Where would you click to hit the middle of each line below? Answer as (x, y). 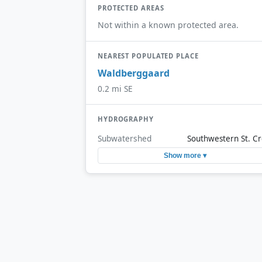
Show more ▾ (185, 156)
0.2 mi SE (115, 89)
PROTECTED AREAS (131, 8)
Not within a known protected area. (168, 25)
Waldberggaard (134, 73)
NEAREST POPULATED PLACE (148, 56)
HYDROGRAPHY (126, 119)
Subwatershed (125, 138)
